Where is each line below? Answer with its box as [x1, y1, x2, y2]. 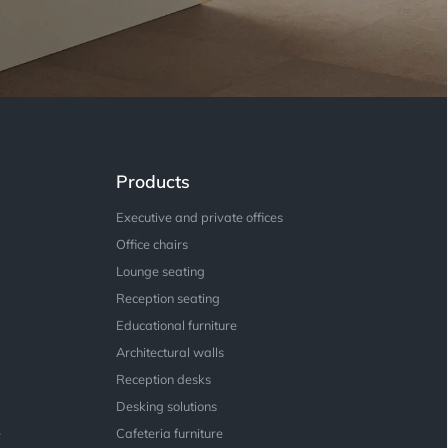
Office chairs [115, 236, 188, 253]
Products [115, 170, 190, 193]
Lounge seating [115, 263, 205, 280]
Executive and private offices [115, 209, 283, 226]
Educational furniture [115, 317, 237, 334]
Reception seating [115, 290, 220, 307]
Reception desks [115, 371, 211, 388]
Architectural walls [115, 344, 224, 361]
